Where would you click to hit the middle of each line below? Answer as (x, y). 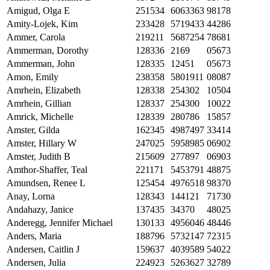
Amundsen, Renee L (46, 183)
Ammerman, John (41, 64)
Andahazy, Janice (40, 210)
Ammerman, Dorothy (48, 51)
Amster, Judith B (39, 157)
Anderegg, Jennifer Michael (60, 223)
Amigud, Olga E (38, 11)
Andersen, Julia (36, 263)
